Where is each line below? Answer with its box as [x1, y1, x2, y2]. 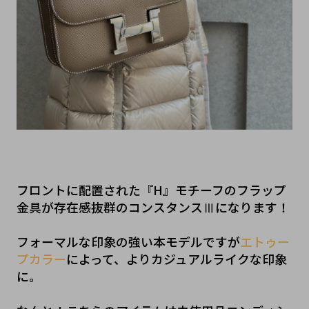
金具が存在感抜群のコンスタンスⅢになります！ [16, 198, 290, 217]
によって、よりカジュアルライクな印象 [66, 250, 287, 268]
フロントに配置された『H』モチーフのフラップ [16, 181, 286, 199]
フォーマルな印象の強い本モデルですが [16, 232, 240, 251]
